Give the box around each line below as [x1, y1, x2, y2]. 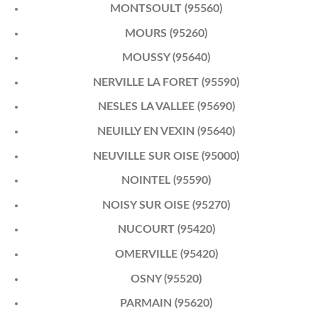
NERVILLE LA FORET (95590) [93, 76, 240, 88]
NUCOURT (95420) [117, 224, 215, 236]
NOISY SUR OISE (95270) [102, 199, 231, 211]
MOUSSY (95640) [122, 52, 211, 64]
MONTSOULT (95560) [110, 3, 223, 14]
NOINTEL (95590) [121, 175, 212, 187]
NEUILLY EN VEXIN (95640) [97, 125, 236, 137]
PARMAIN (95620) [120, 297, 213, 309]
